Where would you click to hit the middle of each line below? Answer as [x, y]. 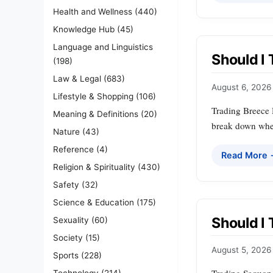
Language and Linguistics [103, 47]
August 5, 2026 [241, 250]
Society [68, 237]
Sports [66, 255]
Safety [66, 184]
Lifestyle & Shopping [93, 96]
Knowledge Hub [84, 29]
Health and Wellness [93, 11]
